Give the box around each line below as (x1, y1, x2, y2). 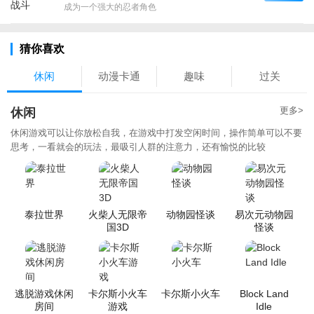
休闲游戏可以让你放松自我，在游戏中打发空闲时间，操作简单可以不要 (11, 127, 302, 138)
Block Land (239, 287, 289, 299)
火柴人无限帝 (88, 208, 147, 220)
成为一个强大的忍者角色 (64, 1, 156, 12)
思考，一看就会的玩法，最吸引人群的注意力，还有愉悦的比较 (11, 141, 266, 152)
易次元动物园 (234, 208, 294, 220)
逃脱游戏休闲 (15, 287, 74, 299)
